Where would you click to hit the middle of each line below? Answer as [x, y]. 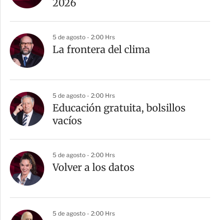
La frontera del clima [101, 49]
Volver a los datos [94, 167]
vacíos [67, 120]
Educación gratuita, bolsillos [119, 108]
